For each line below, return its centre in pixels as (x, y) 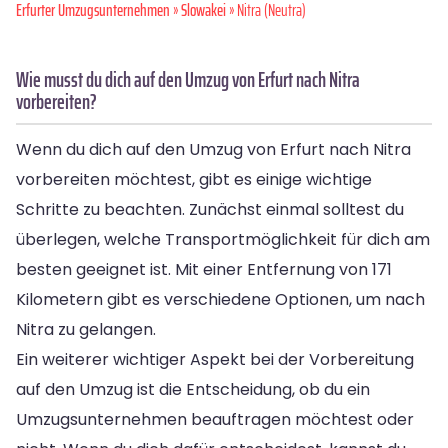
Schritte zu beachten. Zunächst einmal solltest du (210, 209)
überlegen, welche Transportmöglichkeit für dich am (223, 239)
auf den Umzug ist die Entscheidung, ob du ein (193, 389)
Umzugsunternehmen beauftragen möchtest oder (215, 419)
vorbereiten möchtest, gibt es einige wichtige (194, 179)
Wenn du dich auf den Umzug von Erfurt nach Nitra (213, 149)
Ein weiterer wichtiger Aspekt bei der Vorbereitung (215, 359)
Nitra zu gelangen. (86, 329)
